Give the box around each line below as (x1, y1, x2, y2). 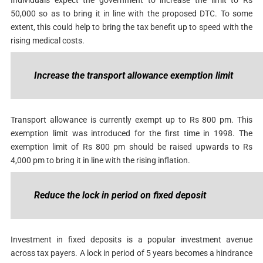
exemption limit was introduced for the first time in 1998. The (10, 128, 253, 138)
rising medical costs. (10, 35, 86, 45)
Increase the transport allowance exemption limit (33, 69, 235, 81)
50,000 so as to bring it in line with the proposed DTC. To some (10, 8, 253, 18)
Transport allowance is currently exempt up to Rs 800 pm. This (10, 114, 253, 124)
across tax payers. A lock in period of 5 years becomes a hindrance (10, 248, 253, 258)
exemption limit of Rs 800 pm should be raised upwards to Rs (10, 141, 253, 151)
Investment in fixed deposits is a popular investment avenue (10, 234, 253, 244)
